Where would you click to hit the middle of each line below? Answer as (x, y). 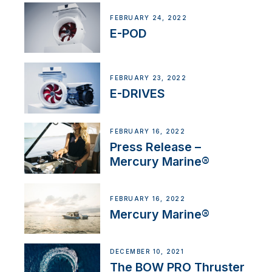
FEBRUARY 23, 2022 (148, 78)
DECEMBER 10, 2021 (147, 252)
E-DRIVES (138, 94)
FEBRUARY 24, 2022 (149, 18)
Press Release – (156, 147)
